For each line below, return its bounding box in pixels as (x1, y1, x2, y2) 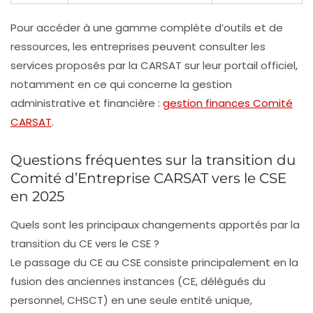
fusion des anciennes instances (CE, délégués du (10, 273, 265, 289)
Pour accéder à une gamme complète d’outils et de (10, 20, 283, 35)
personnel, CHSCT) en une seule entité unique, (10, 292, 252, 307)
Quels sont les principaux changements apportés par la (10, 217, 300, 232)
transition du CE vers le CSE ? (10, 235, 159, 251)
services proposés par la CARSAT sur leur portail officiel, (10, 57, 298, 73)
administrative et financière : (10, 95, 163, 110)
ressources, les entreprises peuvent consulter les (10, 38, 265, 54)
